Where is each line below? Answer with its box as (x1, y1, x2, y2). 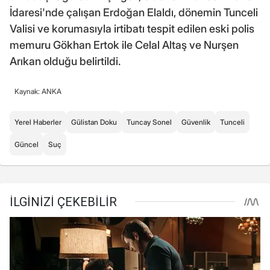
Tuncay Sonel (127, 117, 172, 127)
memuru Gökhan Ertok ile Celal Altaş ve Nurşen (10, 38, 239, 51)
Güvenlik (181, 117, 210, 127)
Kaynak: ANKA (14, 86, 61, 96)
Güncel (14, 139, 39, 149)
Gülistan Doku (71, 117, 117, 127)
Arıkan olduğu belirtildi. (10, 54, 121, 67)
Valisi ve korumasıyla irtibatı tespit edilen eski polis (10, 22, 254, 35)
